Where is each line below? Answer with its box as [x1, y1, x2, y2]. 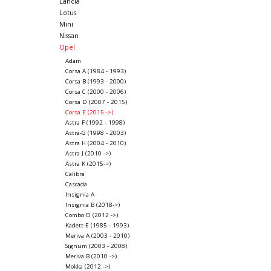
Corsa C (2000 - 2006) [65, 88, 126, 96]
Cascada [65, 180, 87, 189]
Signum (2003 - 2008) [65, 242, 127, 250]
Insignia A [65, 191, 94, 199]
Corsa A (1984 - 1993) [65, 67, 126, 76]
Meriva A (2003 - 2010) [65, 232, 129, 240]
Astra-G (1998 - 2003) [65, 129, 126, 137]
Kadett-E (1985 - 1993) [65, 221, 129, 230]
